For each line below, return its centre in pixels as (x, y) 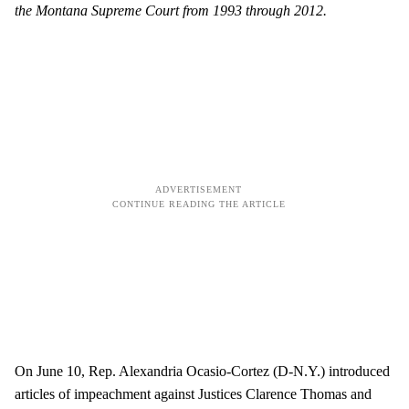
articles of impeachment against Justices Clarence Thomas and (193, 393)
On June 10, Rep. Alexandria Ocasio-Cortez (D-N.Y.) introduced (202, 371)
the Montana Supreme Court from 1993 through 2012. (171, 10)
